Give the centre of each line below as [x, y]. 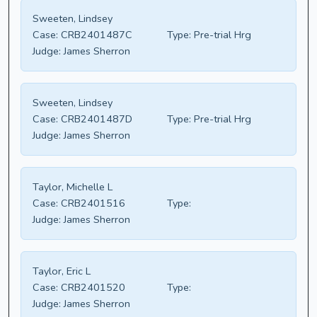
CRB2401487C [95, 35]
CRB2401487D [95, 119]
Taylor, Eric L [62, 271]
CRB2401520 [92, 288]
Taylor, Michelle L [73, 187]
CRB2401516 [92, 203]
